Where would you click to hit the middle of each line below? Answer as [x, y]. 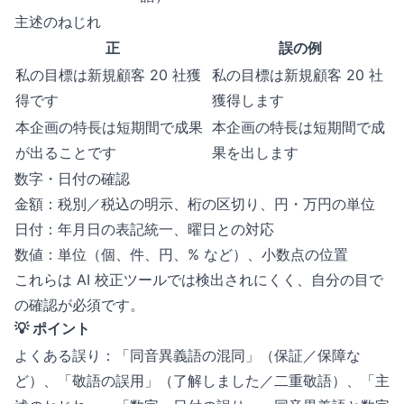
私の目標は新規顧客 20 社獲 [108, 75]
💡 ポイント [52, 328]
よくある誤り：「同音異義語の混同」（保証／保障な [188, 355]
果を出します [255, 152]
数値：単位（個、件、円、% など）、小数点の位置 [181, 254]
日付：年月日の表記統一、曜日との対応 [144, 229]
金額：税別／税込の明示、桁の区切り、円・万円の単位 [195, 204]
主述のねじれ [58, 22]
